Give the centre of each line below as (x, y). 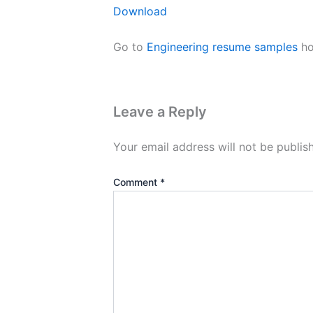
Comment (137, 182)
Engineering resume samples (222, 47)
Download (140, 11)
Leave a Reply (160, 112)
